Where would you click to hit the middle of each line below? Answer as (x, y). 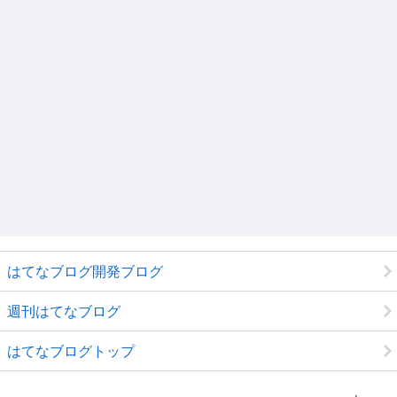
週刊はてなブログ (64, 311)
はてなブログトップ (71, 351)
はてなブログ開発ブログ (85, 272)
